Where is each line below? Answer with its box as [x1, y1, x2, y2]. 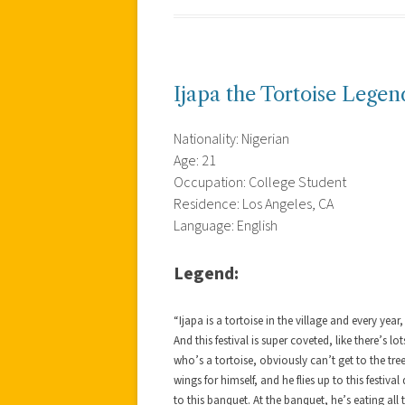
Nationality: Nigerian [174, 128, 289, 149]
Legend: [174, 260, 239, 287]
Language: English [174, 215, 278, 236]
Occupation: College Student [174, 172, 346, 193]
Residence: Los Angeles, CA [174, 193, 334, 214]
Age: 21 [174, 150, 216, 171]
